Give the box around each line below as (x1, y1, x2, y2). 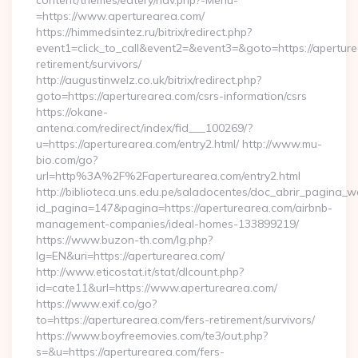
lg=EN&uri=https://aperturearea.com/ (36, 249, 225, 263)
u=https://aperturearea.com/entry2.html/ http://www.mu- (36, 137, 322, 151)
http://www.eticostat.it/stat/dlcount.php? (36, 265, 244, 279)
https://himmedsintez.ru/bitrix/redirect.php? (36, 25, 252, 39)
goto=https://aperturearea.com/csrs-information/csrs (36, 89, 307, 103)
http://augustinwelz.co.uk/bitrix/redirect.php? (36, 73, 261, 87)
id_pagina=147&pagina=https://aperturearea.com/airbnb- (36, 201, 332, 215)
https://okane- (36, 105, 108, 119)
